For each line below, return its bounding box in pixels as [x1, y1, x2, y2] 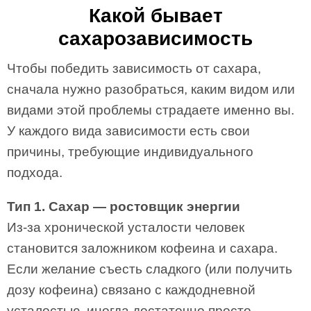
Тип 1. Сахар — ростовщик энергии [7, 199, 240, 214]
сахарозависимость [58, 28, 253, 49]
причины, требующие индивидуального [7, 144, 253, 159]
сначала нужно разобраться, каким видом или [7, 82, 295, 96]
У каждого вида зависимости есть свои [7, 124, 250, 138]
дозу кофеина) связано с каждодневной [7, 283, 255, 297]
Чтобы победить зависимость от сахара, [7, 61, 261, 76]
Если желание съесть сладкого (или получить [7, 262, 292, 276]
